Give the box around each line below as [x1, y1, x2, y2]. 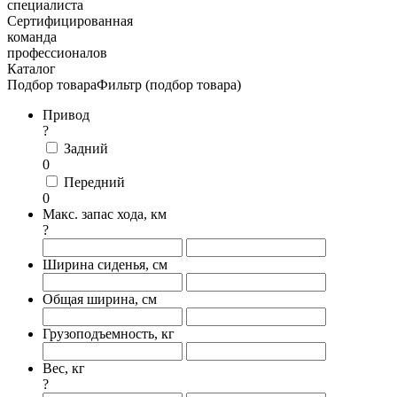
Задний [64, 141, 108, 156]
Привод [43, 107, 90, 122]
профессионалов [7, 45, 107, 60]
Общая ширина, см [43, 292, 157, 307]
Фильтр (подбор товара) [97, 77, 241, 92]
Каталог [7, 61, 56, 76]
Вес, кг [43, 361, 85, 376]
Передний [64, 175, 125, 190]
